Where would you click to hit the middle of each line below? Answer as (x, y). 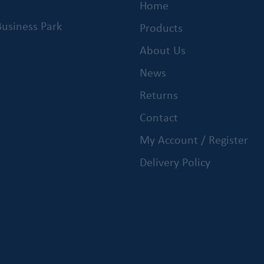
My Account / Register (194, 139)
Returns (159, 94)
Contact (159, 117)
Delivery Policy (175, 161)
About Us (163, 49)
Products (161, 27)
